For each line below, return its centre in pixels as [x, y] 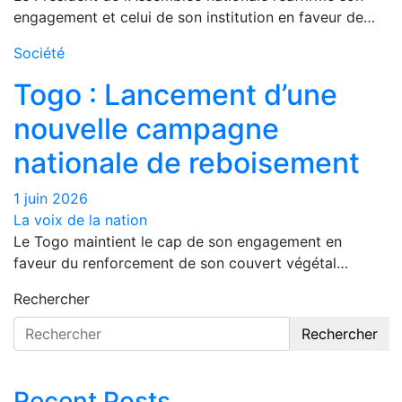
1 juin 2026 [51, 199]
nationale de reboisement [187, 163]
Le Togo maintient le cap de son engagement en [178, 242]
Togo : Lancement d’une [175, 95]
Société [39, 53]
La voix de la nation [80, 220]
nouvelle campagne [146, 129]
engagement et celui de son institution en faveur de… [194, 17]
